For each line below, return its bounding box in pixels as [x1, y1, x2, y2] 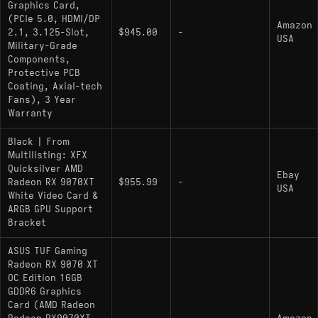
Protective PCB [8, 67, 80, 79]
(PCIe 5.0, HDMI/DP [8, 13, 100, 25]
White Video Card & [8, 190, 98, 202]
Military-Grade [8, 40, 77, 52]
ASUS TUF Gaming [8, 245, 87, 257]
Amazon [277, 20, 312, 32]
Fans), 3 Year [8, 94, 76, 106]
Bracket [8, 216, 46, 229]
